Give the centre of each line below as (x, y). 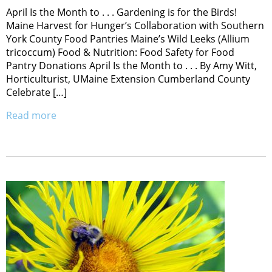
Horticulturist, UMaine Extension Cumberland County (128, 79)
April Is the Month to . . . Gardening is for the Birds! (121, 12)
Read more (31, 115)
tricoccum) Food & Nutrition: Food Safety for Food (120, 52)
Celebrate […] (36, 92)
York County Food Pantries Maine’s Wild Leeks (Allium (128, 39)
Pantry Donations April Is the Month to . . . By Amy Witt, (131, 65)
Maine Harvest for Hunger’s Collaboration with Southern (135, 25)
